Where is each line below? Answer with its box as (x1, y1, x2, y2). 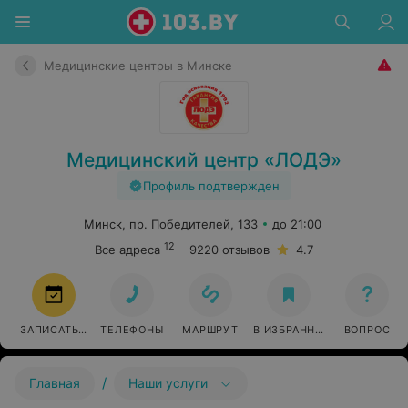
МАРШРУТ (182, 323, 239, 336)
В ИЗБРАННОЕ (253, 323, 331, 336)
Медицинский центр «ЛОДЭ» (66, 148, 342, 171)
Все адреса (95, 242, 160, 257)
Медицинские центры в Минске (44, 57, 232, 73)
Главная (29, 375, 80, 391)
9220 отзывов (189, 242, 270, 257)
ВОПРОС (343, 323, 391, 336)
